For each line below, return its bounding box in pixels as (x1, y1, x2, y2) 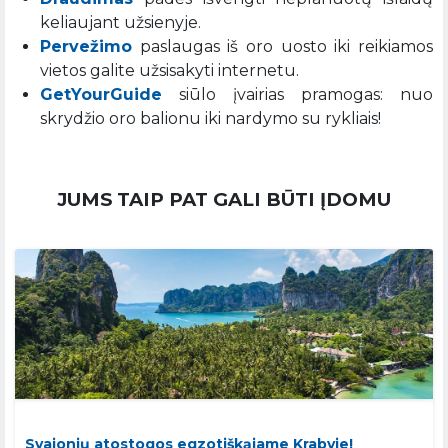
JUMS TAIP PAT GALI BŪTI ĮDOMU (57, 188, 391, 212)
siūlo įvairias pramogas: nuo (162, 85, 433, 105)
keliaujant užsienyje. (40, 13, 201, 33)
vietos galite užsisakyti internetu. (40, 61, 299, 81)
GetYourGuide (40, 85, 162, 105)
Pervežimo (40, 37, 132, 57)
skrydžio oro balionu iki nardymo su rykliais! (40, 109, 381, 129)
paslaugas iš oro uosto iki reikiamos (132, 37, 433, 57)
